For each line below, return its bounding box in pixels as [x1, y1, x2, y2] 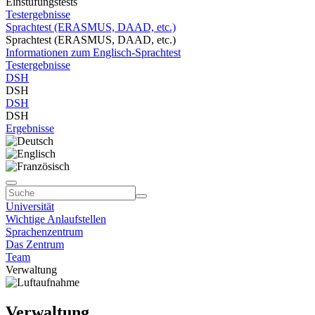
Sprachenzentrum [6, 226, 83, 238]
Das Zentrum [6, 238, 64, 250]
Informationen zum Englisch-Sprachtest [6, 46, 181, 58]
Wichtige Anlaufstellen [6, 213, 106, 225]
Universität [6, 200, 54, 212]
